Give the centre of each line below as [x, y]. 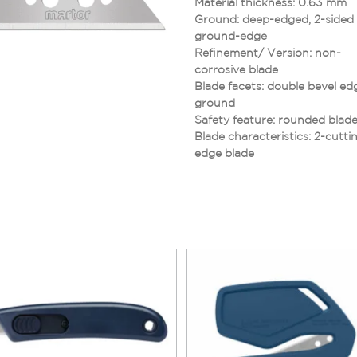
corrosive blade [236, 69]
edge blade [224, 153]
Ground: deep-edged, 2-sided [274, 19]
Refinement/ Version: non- [268, 52]
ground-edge [231, 35]
